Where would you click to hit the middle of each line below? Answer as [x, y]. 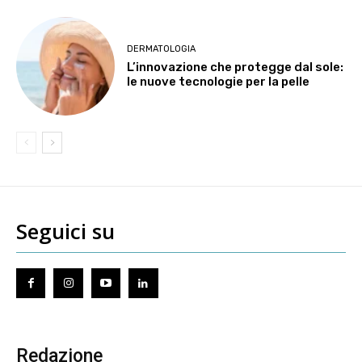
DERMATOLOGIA [162, 48]
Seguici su [65, 232]
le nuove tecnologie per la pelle [219, 81]
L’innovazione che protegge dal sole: [236, 67]
